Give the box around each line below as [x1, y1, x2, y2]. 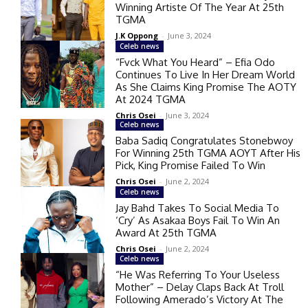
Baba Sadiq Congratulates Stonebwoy [115, 133, 294, 147]
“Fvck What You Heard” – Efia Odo [115, 55, 276, 69]
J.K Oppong [115, 30, 159, 41]
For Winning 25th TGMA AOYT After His [115, 146, 301, 159]
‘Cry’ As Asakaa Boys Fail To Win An [115, 213, 280, 227]
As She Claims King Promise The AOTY [115, 80, 297, 93]
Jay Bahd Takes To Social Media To [115, 201, 280, 214]
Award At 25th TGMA [115, 225, 217, 239]
